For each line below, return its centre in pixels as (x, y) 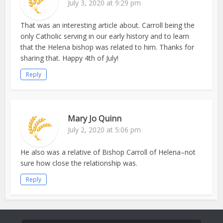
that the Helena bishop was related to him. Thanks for (108, 47)
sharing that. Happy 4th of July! (70, 58)
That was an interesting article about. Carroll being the (108, 25)
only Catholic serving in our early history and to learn (105, 36)
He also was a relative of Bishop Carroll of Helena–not (108, 152)
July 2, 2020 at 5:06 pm (105, 130)
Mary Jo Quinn (95, 119)
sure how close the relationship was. (79, 163)
